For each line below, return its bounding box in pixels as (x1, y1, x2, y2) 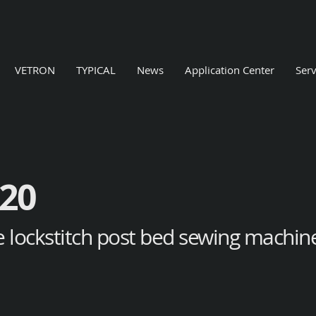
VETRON (15, 63, 55, 77)
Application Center (185, 63, 274, 77)
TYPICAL (76, 63, 116, 77)
